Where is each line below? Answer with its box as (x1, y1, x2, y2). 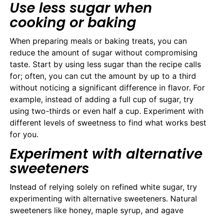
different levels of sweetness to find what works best (10, 117, 206, 127)
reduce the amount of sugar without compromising (10, 47, 198, 57)
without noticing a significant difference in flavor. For (10, 82, 205, 92)
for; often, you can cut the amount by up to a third (10, 71, 196, 81)
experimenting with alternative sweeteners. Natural (10, 193, 197, 203)
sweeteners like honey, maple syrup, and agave (10, 205, 183, 215)
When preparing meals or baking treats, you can (10, 36, 187, 46)
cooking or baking (10, 13, 136, 32)
